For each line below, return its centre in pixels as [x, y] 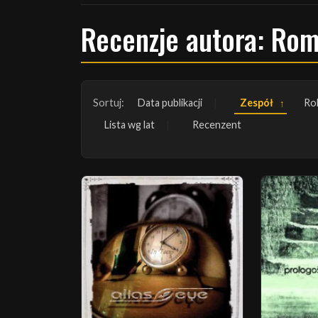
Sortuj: [109, 103]
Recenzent [217, 125]
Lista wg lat [130, 125]
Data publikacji [170, 103]
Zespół [257, 103]
